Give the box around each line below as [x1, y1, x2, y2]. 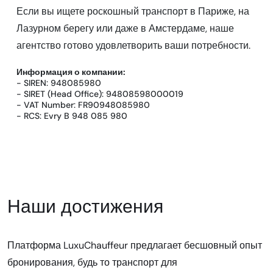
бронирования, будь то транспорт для [7, 255, 177, 269]
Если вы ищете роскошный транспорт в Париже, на [16, 4, 249, 18]
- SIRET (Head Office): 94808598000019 [16, 88, 183, 99]
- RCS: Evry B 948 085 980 [16, 110, 127, 121]
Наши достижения [7, 194, 163, 218]
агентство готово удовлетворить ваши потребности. [16, 38, 250, 52]
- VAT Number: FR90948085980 [16, 99, 150, 110]
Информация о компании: [16, 66, 126, 77]
